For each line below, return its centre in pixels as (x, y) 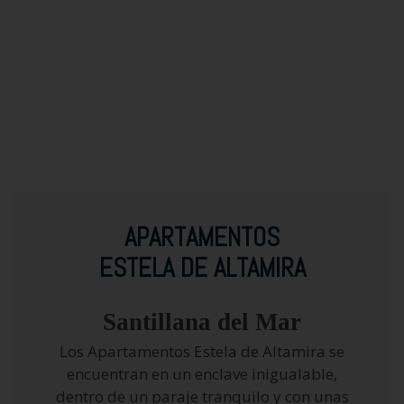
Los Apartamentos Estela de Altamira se (202, 351)
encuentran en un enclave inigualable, (202, 373)
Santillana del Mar (202, 321)
